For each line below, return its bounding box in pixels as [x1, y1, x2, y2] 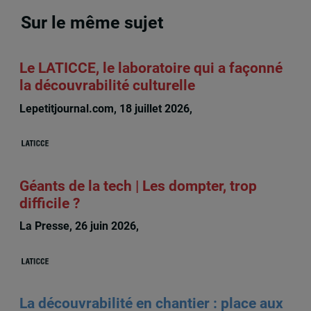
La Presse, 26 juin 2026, [19, 219, 142, 233]
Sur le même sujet [21, 12, 164, 33]
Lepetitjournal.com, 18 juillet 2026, [19, 101, 195, 115]
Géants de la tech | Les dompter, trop [19, 177, 257, 194]
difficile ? [19, 194, 80, 212]
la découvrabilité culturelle [19, 77, 195, 94]
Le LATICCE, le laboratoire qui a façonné [19, 60, 283, 77]
